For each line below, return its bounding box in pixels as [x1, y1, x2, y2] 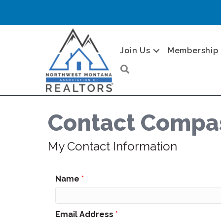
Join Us [120, 45, 150, 55]
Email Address [55, 210, 113, 219]
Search [133, 63, 157, 72]
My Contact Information [48, 139, 177, 153]
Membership [167, 45, 219, 55]
